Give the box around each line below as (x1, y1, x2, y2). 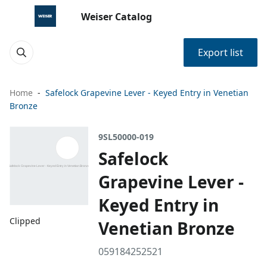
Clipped (10, 215, 41, 227)
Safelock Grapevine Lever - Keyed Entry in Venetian (45, 87, 249, 98)
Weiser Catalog (81, 10, 152, 23)
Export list (198, 46, 243, 59)
